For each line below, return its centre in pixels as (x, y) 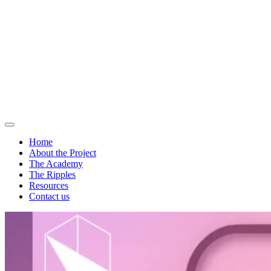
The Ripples (52, 175)
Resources (49, 185)
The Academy (56, 164)
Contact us (49, 196)
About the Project (63, 153)
